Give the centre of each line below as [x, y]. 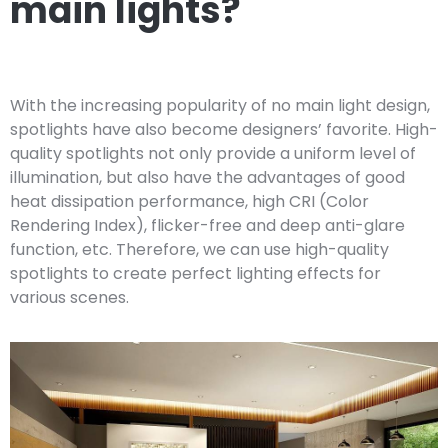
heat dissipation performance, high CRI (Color [189, 201]
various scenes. [69, 297]
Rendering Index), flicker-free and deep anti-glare [207, 225]
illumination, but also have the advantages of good [207, 177]
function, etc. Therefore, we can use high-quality [199, 249]
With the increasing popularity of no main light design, [220, 105]
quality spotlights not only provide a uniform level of [213, 153]
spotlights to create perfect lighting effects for [195, 273]
